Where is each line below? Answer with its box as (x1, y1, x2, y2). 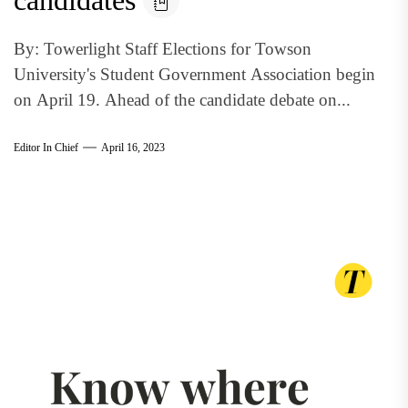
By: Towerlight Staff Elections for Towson (14, 39, 311, 58)
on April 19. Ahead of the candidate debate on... (14, 90, 351, 109)
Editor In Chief (14, 140, 78, 154)
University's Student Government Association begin (14, 65, 375, 84)
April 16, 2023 (101, 140, 165, 154)
